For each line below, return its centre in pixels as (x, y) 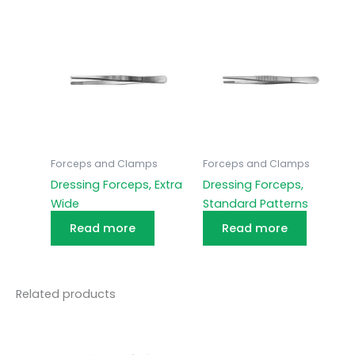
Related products (66, 294)
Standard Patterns (255, 204)
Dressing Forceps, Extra (116, 185)
